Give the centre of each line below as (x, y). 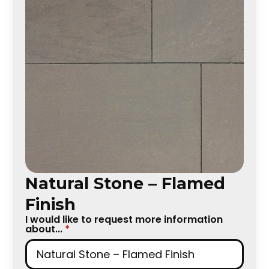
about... (44, 229)
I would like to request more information (124, 219)
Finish (51, 204)
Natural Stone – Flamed (125, 183)
